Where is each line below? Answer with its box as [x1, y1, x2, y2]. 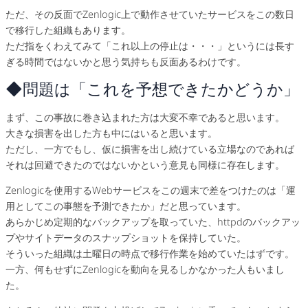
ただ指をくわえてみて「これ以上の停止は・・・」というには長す [5, 39, 294, 53]
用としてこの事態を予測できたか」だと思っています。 [5, 199, 246, 212]
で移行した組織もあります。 [5, 23, 131, 37]
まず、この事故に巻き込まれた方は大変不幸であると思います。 [5, 110, 285, 124]
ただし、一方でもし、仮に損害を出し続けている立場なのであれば [5, 142, 294, 155]
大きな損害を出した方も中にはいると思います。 [5, 126, 217, 140]
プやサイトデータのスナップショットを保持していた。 [5, 230, 246, 244]
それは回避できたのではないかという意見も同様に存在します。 [5, 157, 285, 171]
